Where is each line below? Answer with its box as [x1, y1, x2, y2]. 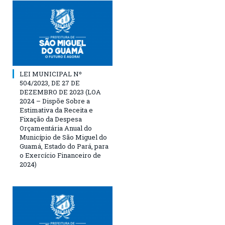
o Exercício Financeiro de [20, 151, 101, 160]
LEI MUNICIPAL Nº [20, 69, 82, 79]
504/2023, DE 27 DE [20, 78, 80, 88]
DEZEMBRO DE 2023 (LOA [20, 87, 101, 97]
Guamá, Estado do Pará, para [20, 142, 108, 151]
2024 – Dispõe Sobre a [20, 96, 90, 106]
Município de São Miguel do [20, 133, 107, 142]
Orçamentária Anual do [20, 124, 92, 133]
